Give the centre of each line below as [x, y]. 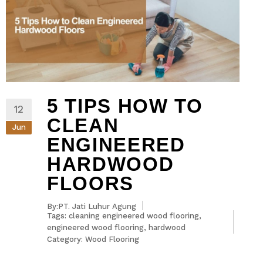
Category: [66, 239]
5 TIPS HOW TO [125, 106]
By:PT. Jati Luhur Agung [92, 206]
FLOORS [90, 183]
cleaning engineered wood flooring [134, 215]
